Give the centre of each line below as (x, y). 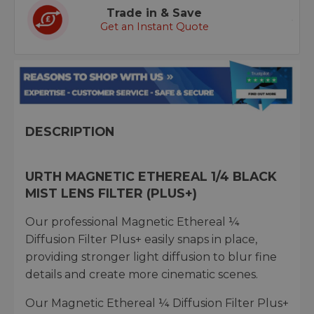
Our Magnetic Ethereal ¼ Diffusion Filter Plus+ (157, 303)
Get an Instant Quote (154, 27)
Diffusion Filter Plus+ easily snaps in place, (141, 239)
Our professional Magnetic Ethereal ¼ (132, 221)
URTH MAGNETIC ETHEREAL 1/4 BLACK (151, 176)
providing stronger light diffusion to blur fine (151, 257)
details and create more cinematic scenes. (142, 274)
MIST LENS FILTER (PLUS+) (111, 193)
